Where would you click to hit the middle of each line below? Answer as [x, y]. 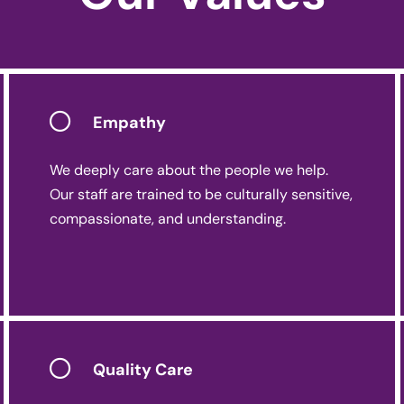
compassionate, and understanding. [167, 218]
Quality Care [142, 370]
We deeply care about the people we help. [188, 170]
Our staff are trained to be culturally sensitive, [201, 194]
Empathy [129, 123]
